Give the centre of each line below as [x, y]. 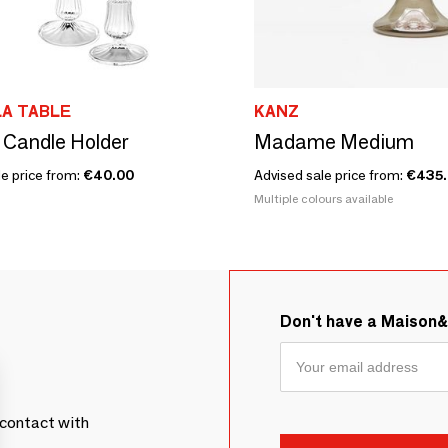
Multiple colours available [323, 198]
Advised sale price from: [330, 174]
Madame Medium [334, 141]
